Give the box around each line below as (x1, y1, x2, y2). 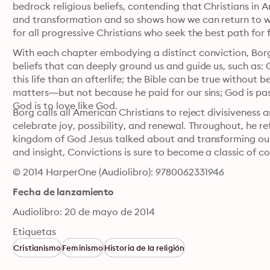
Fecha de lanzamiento (13, 186, 114, 198)
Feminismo (62, 243, 104, 253)
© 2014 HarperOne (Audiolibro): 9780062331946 (13, 166, 225, 178)
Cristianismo (13, 243, 61, 253)
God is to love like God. (13, 99, 118, 111)
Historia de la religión (104, 243, 184, 253)
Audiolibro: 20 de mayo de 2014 (13, 206, 155, 218)
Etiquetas (13, 225, 57, 237)
